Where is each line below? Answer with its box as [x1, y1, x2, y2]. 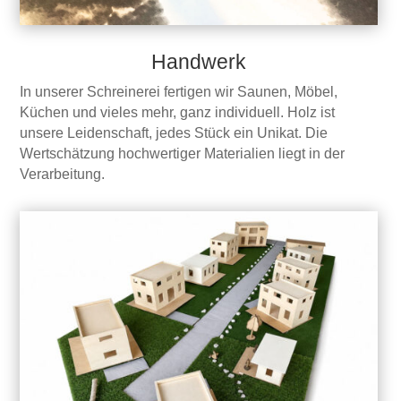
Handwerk [151, 50, 246, 74]
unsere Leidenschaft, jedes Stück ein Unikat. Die [20, 125, 328, 141]
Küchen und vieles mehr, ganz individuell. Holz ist [20, 105, 336, 121]
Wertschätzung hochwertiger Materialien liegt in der [20, 146, 346, 162]
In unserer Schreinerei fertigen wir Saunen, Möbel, [20, 84, 338, 100]
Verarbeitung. [20, 166, 106, 183]
